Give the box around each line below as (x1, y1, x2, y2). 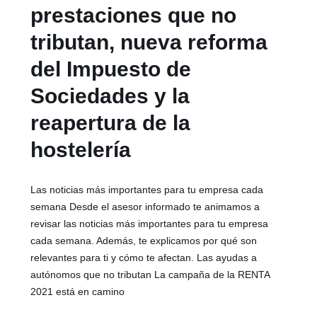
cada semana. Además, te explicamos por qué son (30, 234, 258, 246)
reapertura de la (30, 110, 191, 134)
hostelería (30, 137, 132, 161)
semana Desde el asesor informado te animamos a (30, 200, 260, 212)
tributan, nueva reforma (30, 30, 268, 54)
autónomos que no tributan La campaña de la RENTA (30, 268, 270, 280)
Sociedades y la (30, 83, 190, 108)
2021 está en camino (30, 285, 125, 297)
